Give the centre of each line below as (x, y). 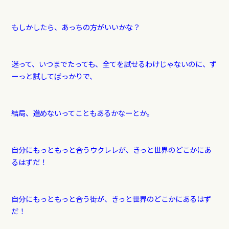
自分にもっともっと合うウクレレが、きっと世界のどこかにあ (111, 150)
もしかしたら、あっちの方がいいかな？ (75, 27)
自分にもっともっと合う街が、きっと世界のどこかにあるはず (111, 199)
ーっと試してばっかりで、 (54, 76)
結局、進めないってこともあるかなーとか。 (82, 113)
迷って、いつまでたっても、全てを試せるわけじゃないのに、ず (114, 64)
